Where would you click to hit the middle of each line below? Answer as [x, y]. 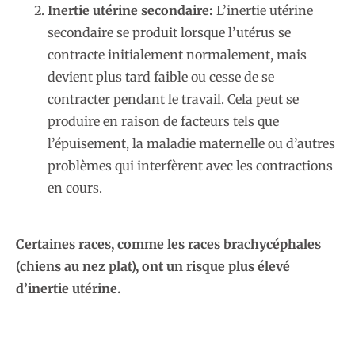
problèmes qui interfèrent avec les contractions [190, 166]
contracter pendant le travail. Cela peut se [173, 99]
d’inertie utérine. [68, 288]
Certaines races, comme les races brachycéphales [168, 244]
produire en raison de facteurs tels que [163, 122]
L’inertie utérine [263, 11]
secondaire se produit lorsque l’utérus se [169, 33]
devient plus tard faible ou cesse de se [161, 77]
